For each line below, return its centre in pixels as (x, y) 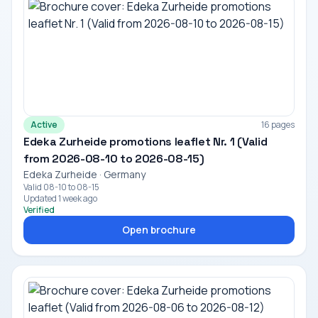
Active (44, 125)
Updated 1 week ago (60, 198)
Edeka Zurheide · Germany (84, 174)
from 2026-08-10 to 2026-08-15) (114, 159)
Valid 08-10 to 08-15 (61, 187)
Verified (39, 210)
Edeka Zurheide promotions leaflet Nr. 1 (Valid (146, 142)
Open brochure (159, 230)
